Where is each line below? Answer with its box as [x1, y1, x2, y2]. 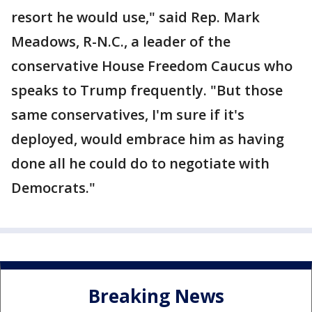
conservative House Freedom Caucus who [11, 56, 292, 76]
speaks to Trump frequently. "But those [11, 81, 283, 100]
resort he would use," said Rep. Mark [11, 8, 260, 27]
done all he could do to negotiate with [11, 154, 270, 173]
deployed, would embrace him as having [11, 130, 284, 149]
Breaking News [88, 283, 224, 309]
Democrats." [11, 178, 95, 198]
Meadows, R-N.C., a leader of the [11, 32, 231, 52]
